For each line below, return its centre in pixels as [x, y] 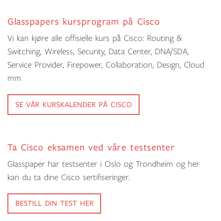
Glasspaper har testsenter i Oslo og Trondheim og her [103, 164]
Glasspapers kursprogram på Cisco [84, 22]
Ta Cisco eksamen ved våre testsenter [91, 147]
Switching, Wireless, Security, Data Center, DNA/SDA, [98, 52]
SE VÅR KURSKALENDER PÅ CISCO [74, 104]
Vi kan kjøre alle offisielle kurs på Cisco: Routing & [95, 38]
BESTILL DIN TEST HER [54, 203]
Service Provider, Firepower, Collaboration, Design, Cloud [106, 65]
